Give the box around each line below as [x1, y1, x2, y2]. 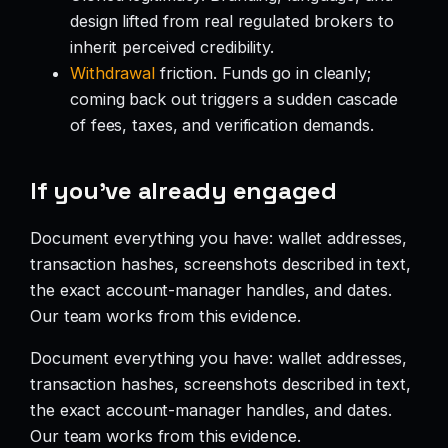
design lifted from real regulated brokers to [70, 11, 394, 32]
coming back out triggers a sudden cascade [70, 89, 398, 110]
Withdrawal [70, 63, 156, 84]
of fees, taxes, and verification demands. [70, 115, 374, 136]
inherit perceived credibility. [70, 37, 274, 58]
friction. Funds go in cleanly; [155, 63, 371, 84]
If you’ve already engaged [30, 174, 337, 206]
